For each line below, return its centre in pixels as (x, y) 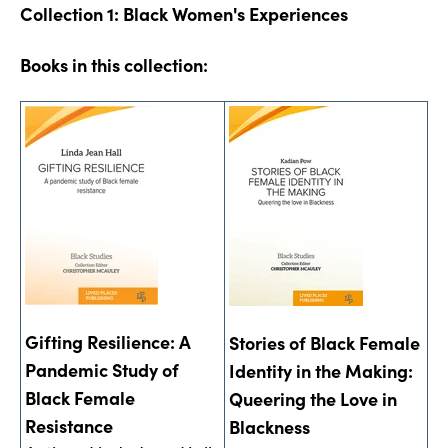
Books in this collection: (114, 64)
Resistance (69, 425)
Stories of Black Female (324, 342)
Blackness (269, 426)
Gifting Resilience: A (108, 341)
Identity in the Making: (321, 370)
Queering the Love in (313, 398)
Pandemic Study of (102, 369)
